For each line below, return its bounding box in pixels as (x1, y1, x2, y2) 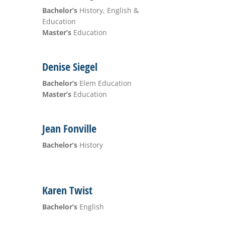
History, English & (77, 6, 139, 15)
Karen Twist (42, 183, 92, 198)
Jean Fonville (42, 121, 96, 136)
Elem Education (77, 78, 132, 88)
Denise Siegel (42, 59, 97, 74)
